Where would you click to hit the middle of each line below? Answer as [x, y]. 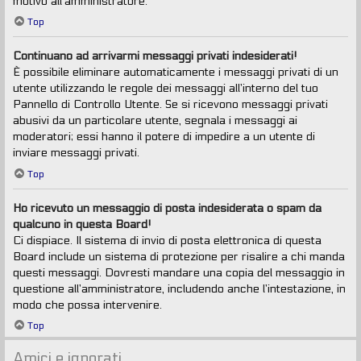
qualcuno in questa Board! [82, 224]
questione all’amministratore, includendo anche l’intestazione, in [179, 288]
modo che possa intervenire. [87, 305]
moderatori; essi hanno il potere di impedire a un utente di [164, 137]
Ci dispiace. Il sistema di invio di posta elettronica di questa [167, 240]
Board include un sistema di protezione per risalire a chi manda [179, 256]
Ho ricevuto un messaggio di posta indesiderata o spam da [167, 208]
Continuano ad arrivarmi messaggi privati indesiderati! [155, 56]
